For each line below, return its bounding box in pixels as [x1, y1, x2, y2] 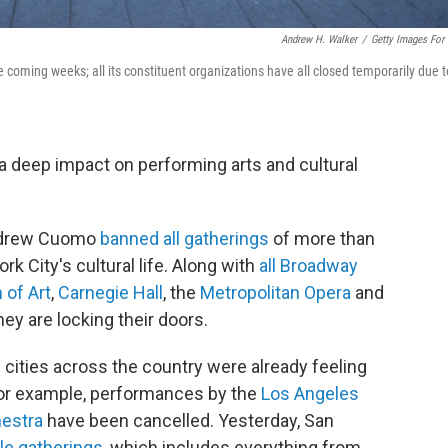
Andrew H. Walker [281, 33, 357, 46]
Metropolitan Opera [200, 282, 351, 303]
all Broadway [259, 255, 358, 276]
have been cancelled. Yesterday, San [43, 410, 334, 431]
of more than [269, 228, 375, 249]
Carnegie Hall [58, 282, 163, 303]
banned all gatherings [100, 228, 269, 249]
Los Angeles [261, 383, 359, 404]
